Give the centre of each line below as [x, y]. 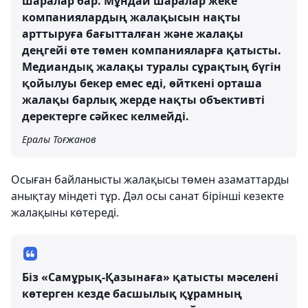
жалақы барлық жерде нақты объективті [143, 99]
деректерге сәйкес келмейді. [106, 116]
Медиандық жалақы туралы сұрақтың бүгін [152, 66]
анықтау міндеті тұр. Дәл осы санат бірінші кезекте [147, 196]
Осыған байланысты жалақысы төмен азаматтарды [150, 179]
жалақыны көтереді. [65, 212]
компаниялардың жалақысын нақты [131, 17]
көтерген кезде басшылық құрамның [132, 293]
